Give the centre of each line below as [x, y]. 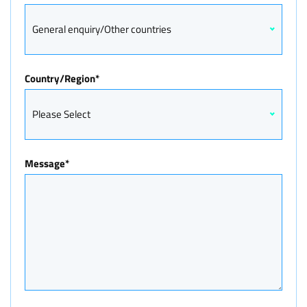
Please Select [61, 114]
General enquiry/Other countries [102, 29]
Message [45, 163]
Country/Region [60, 78]
